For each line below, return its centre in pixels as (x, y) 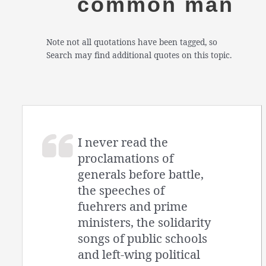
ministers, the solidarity (145, 222)
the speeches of (121, 190)
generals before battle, (141, 174)
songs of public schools (143, 238)
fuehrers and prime (133, 206)
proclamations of (126, 158)
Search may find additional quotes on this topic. (139, 55)
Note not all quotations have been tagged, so (132, 42)
